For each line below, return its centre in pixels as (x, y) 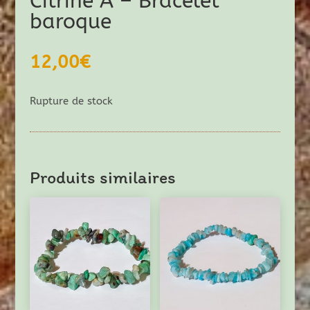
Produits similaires (102, 177)
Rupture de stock (71, 101)
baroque (70, 21)
